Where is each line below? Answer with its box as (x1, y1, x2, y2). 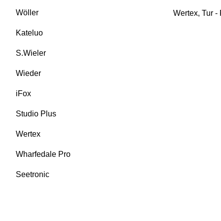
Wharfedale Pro (16, 150, 71, 159)
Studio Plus (16, 110, 56, 118)
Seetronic (16, 170, 49, 179)
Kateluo (16, 29, 43, 37)
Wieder (16, 69, 41, 78)
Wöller (16, 8, 38, 17)
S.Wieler (16, 49, 46, 58)
